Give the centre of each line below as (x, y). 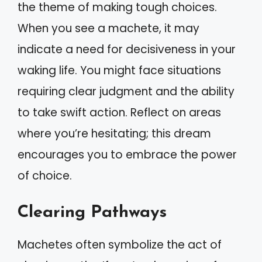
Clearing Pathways (92, 213)
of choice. (45, 175)
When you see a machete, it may (108, 28)
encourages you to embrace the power (127, 154)
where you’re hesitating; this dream (114, 133)
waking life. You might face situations (119, 70)
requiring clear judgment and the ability (126, 91)
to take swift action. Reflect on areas (119, 112)
